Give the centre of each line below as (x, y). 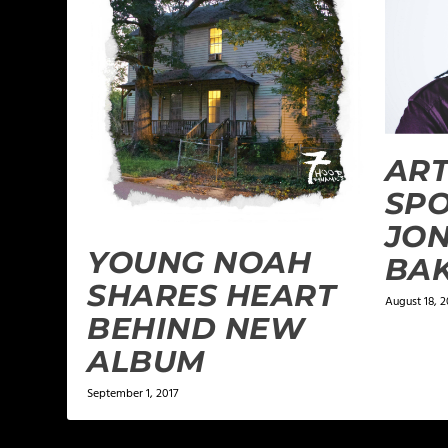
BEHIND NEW (196, 329)
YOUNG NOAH (199, 263)
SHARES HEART (212, 296)
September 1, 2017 (133, 394)
